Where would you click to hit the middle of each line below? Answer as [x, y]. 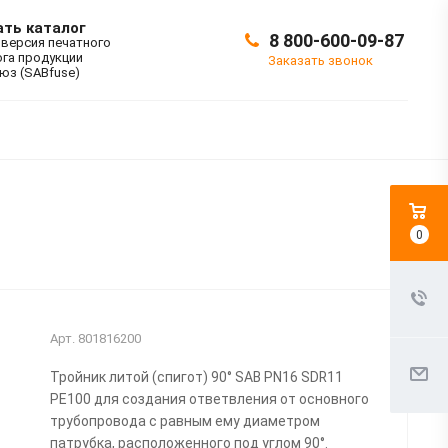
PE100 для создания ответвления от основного [209, 398]
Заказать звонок [320, 60]
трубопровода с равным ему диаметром [184, 420]
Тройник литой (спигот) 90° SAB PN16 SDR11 [196, 376]
